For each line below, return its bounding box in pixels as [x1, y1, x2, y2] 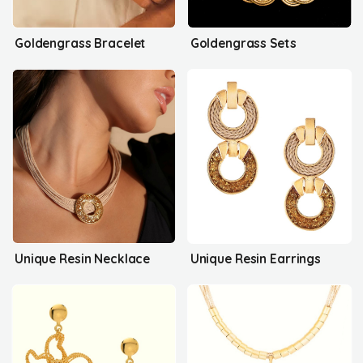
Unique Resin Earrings [190, 250, 322, 267]
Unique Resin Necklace [15, 250, 151, 267]
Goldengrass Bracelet [15, 35, 147, 51]
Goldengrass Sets [190, 35, 297, 51]
